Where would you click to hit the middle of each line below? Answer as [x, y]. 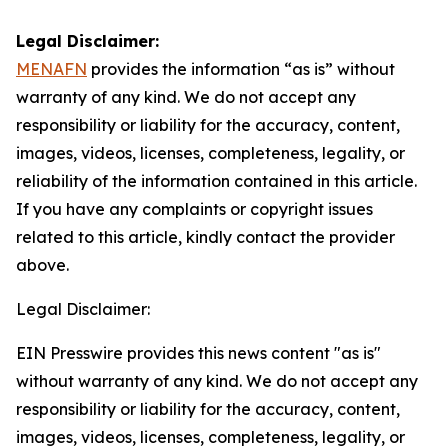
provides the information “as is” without [241, 69]
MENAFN [51, 69]
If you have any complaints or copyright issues [194, 209]
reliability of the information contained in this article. [216, 181]
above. [42, 265]
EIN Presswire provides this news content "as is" [198, 353]
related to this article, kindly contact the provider [205, 237]
